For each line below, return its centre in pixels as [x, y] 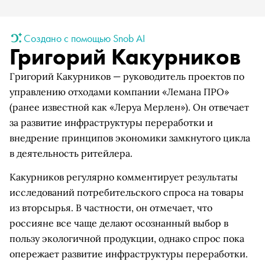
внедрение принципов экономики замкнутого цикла [130, 138]
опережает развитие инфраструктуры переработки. [129, 254]
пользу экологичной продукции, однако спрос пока [127, 238]
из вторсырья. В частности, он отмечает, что [111, 208]
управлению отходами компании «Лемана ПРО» [119, 92]
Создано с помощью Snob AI [84, 38]
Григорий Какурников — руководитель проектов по [127, 76]
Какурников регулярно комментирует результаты [124, 177]
